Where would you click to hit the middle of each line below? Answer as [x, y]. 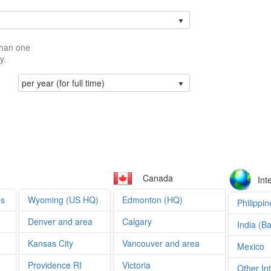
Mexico [251, 247]
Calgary [137, 222]
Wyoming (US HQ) [63, 200]
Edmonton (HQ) [152, 200]
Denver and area [60, 222]
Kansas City [51, 243]
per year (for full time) [63, 83]
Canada [159, 178]
